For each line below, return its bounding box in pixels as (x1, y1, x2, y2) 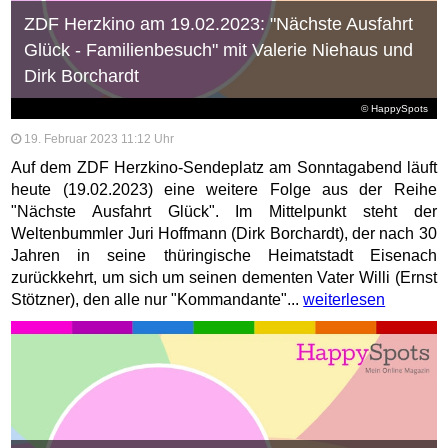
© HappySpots (361, 103, 429, 115)
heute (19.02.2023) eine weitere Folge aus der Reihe (11, 181, 437, 199)
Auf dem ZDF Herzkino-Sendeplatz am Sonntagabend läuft (11, 159, 437, 177)
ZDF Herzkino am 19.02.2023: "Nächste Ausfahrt (23, 14, 413, 35)
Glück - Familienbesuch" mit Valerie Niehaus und (23, 40, 413, 61)
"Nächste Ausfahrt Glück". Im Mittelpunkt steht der (11, 203, 437, 221)
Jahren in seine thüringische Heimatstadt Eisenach (11, 247, 437, 265)
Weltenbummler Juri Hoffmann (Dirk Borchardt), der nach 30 (11, 225, 437, 243)
